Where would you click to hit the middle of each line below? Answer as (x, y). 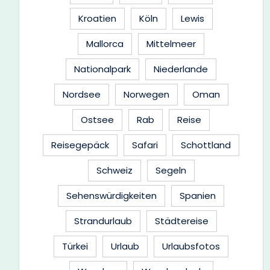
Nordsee (81, 94)
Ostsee (97, 119)
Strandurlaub (103, 221)
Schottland (206, 145)
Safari (145, 145)
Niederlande (181, 69)
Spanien (198, 195)
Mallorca (105, 43)
